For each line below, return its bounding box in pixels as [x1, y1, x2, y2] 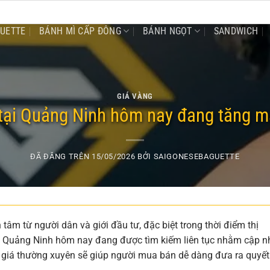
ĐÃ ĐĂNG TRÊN [30, 152, 92, 162]
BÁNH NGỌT [142, 25, 192, 37]
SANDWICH [213, 25, 259, 37]
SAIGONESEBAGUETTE [153, 152, 240, 162]
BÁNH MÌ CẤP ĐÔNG [39, 25, 122, 37]
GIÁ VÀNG [116, 91, 154, 101]
